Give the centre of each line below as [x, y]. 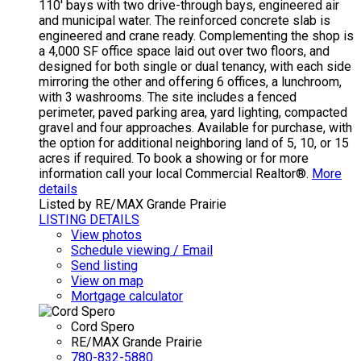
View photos [106, 235]
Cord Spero [103, 327]
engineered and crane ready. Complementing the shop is [196, 36]
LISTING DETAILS [89, 220]
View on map [107, 281]
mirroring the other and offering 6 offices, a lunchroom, [190, 82]
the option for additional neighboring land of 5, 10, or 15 [194, 143]
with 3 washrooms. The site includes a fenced [168, 98]
